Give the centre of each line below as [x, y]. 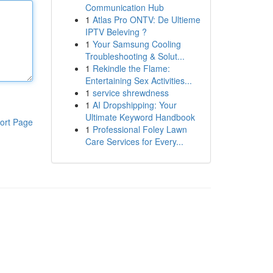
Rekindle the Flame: [131, 68]
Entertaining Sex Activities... [138, 80]
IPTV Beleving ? [116, 32]
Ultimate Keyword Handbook [140, 117]
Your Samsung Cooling [136, 44]
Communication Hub [124, 7]
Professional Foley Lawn [140, 129]
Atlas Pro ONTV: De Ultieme [146, 19]
